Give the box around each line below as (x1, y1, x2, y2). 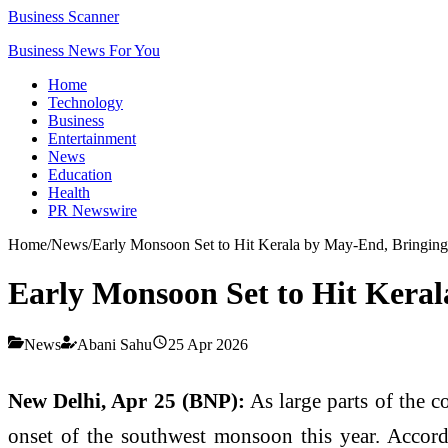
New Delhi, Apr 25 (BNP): (8, 388, 245, 412)
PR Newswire (48, 202, 137, 219)
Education (48, 166, 112, 183)
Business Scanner (8, 8, 119, 25)
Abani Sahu (77, 335, 152, 353)
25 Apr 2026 (168, 335, 248, 353)
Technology (48, 94, 123, 111)
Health (48, 184, 90, 201)
